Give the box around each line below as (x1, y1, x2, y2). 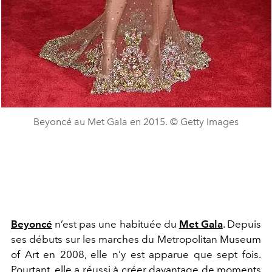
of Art (11, 248, 39, 260)
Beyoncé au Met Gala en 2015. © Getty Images (33, 116, 239, 127)
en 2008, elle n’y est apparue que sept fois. (38, 248, 262, 260)
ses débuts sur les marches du (11, 233, 157, 245)
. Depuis (222, 218, 261, 230)
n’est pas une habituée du (52, 218, 179, 230)
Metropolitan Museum (157, 233, 262, 245)
